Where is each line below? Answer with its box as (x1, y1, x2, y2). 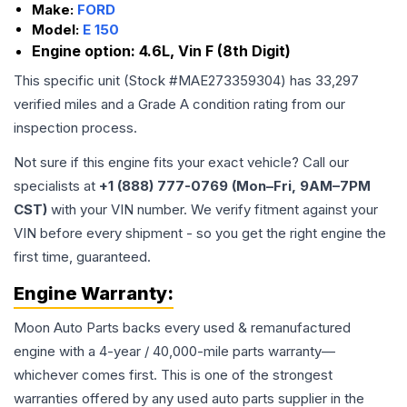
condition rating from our (189, 95, 345, 113)
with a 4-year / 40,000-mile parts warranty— (55, 342, 335, 360)
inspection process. (14, 119, 137, 136)
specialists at (14, 177, 99, 194)
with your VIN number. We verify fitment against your (47, 201, 378, 218)
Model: (32, 21, 83, 38)
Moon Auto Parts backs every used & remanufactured (14, 319, 351, 336)
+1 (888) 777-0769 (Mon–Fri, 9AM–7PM (99, 177, 371, 194)
